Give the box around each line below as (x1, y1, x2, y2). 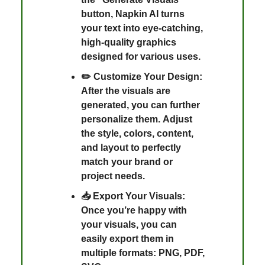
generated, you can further (81, 99, 200, 110)
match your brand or (81, 156, 173, 167)
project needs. (81, 170, 145, 181)
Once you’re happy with (81, 205, 187, 215)
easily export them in (81, 233, 174, 244)
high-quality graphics (81, 37, 176, 47)
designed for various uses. (81, 51, 201, 62)
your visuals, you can (81, 219, 177, 230)
